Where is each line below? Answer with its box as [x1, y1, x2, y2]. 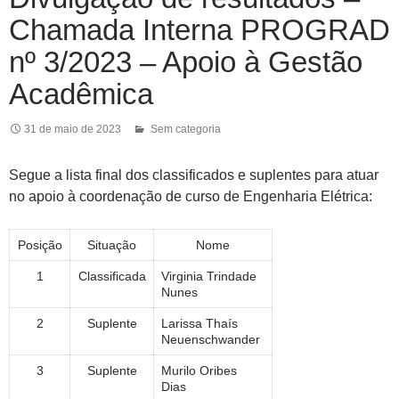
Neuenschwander [161, 331, 260, 346]
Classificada [77, 268, 146, 283]
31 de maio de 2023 [24, 122, 121, 135]
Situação [87, 237, 136, 252]
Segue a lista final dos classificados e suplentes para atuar [9, 167, 379, 183]
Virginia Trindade [161, 268, 256, 283]
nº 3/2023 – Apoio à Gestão [9, 45, 362, 78]
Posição [17, 237, 62, 252]
